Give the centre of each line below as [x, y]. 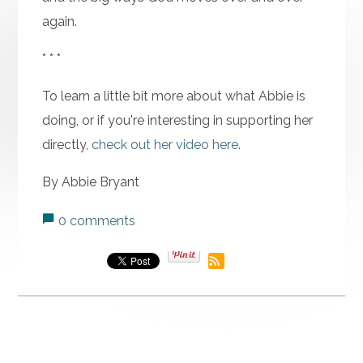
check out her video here [165, 145]
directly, [67, 145]
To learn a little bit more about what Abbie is [174, 96]
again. [60, 22]
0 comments [97, 221]
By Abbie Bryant [91, 182]
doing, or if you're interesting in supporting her [178, 121]
